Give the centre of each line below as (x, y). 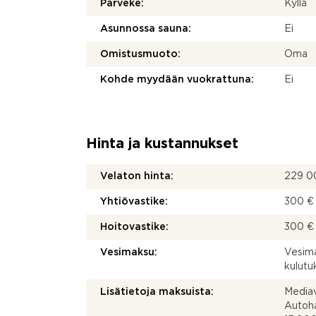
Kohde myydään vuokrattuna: (177, 80)
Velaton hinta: (137, 176)
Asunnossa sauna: (146, 29)
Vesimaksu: (129, 253)
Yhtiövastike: (134, 202)
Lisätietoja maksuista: (157, 292)
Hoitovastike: (134, 227)
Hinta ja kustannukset (162, 144)
